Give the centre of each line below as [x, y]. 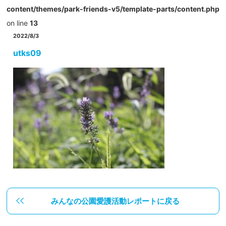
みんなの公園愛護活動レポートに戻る [115, 201]
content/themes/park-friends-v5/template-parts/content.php [113, 9]
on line [18, 23]
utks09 [27, 53]
